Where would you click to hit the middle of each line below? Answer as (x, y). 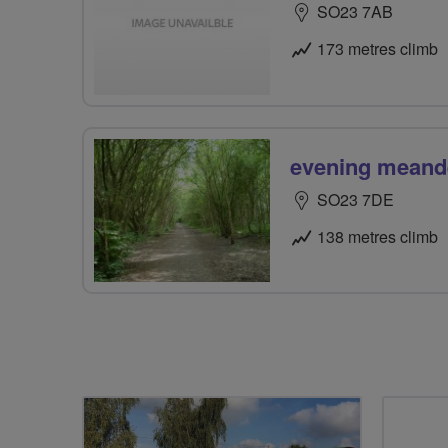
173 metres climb (377, 49)
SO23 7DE (355, 199)
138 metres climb (377, 236)
